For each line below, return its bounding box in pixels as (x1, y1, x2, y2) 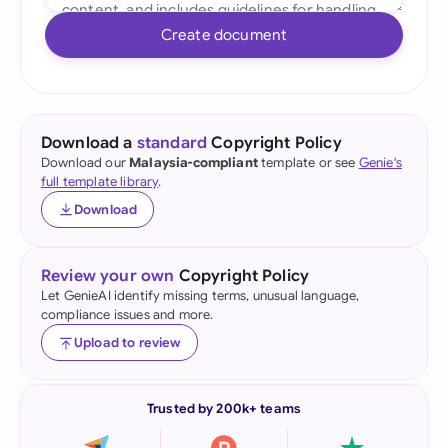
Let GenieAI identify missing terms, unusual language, (41, 287, 360, 304)
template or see (257, 154, 359, 171)
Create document (160, 25, 288, 44)
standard (136, 133, 208, 153)
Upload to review (74, 334, 181, 351)
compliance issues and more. (41, 306, 214, 323)
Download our (41, 154, 130, 171)
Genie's (358, 154, 402, 171)
